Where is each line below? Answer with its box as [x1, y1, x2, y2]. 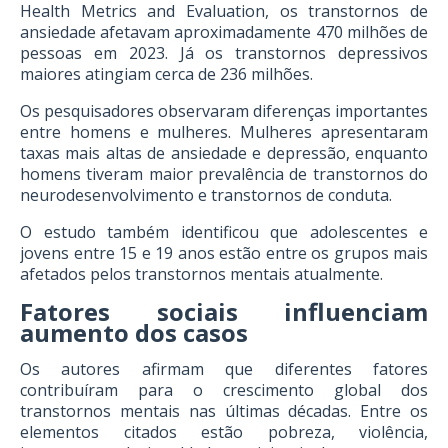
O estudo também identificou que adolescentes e [20, 221, 428, 243]
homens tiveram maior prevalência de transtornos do [20, 163, 428, 185]
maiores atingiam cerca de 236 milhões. [20, 63, 313, 85]
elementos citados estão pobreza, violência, [20, 421, 428, 443]
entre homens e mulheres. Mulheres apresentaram [20, 121, 428, 143]
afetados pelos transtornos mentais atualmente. [20, 263, 383, 285]
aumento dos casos [20, 316, 248, 349]
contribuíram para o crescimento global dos [20, 379, 428, 401]
